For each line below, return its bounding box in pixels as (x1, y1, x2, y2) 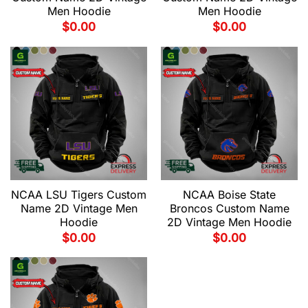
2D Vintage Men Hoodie (167, 214, 291, 229)
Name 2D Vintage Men (20, 201, 137, 215)
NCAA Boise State (183, 187, 276, 201)
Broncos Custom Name (169, 201, 289, 215)
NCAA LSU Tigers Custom (11, 187, 146, 201)
